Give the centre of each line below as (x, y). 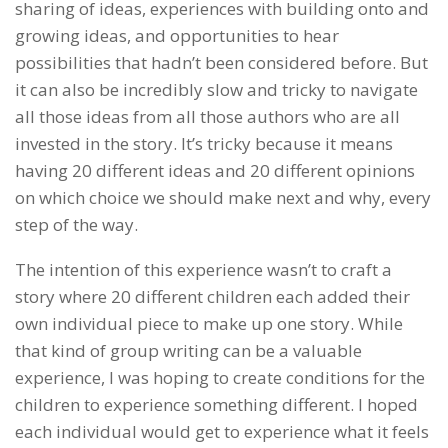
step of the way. (76, 224)
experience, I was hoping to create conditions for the (220, 377)
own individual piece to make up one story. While (209, 323)
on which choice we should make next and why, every (223, 197)
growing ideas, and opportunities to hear (177, 35)
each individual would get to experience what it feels (222, 431)
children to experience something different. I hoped (216, 404)
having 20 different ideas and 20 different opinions (215, 170)
